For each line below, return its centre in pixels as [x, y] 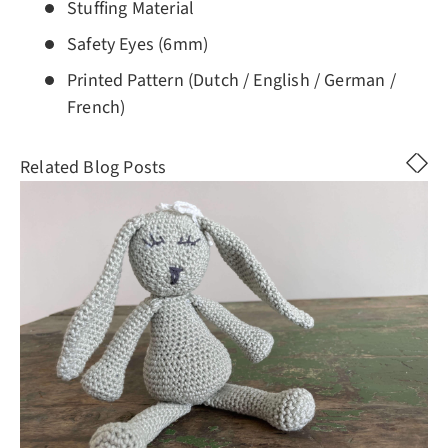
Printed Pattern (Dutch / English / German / [231, 80]
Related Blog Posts [93, 167]
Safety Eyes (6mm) [138, 44]
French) [96, 107]
